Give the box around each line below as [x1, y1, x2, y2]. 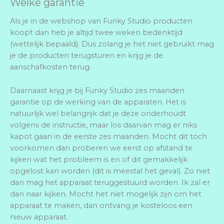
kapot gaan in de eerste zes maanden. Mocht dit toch [10, 131, 207, 141]
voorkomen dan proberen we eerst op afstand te [10, 143, 192, 152]
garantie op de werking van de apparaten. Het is [10, 97, 186, 106]
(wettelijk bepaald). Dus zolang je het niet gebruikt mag [10, 39, 214, 49]
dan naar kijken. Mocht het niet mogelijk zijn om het [10, 189, 201, 198]
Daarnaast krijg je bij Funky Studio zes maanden [10, 85, 184, 95]
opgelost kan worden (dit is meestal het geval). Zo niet [10, 166, 210, 175]
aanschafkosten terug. [10, 62, 91, 72]
